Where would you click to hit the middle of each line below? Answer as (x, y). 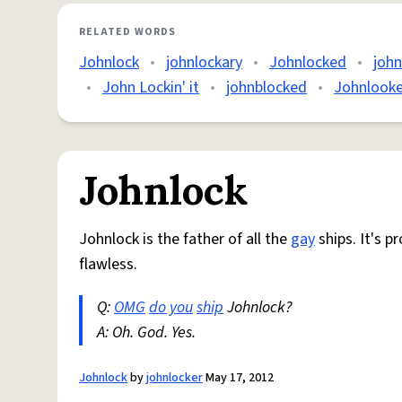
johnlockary (204, 63)
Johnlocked (308, 63)
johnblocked (267, 88)
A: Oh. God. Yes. (146, 333)
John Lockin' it (151, 88)
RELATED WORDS (128, 32)
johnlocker (175, 378)
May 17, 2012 (238, 378)
